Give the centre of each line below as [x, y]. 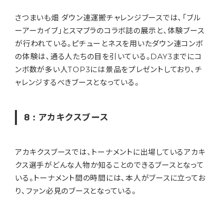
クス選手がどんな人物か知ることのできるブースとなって [110, 165]
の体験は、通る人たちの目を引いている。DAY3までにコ [109, 57]
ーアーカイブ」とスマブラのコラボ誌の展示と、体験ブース [110, 31]
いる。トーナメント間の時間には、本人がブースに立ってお [110, 178]
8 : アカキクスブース [66, 117]
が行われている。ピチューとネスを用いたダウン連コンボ [109, 44]
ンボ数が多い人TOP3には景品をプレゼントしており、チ [109, 70]
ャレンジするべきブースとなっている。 [77, 83]
